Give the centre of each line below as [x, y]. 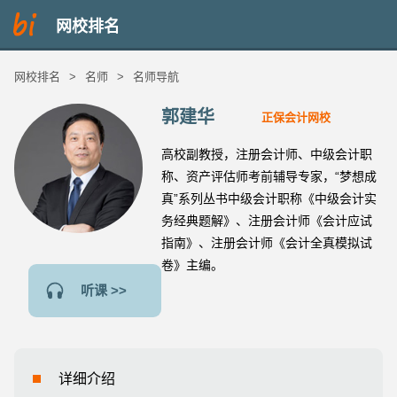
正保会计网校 [296, 117]
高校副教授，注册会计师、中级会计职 [267, 154]
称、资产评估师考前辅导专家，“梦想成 [269, 176]
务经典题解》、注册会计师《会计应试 [267, 221]
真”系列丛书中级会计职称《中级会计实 [269, 198]
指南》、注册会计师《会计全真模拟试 [267, 243]
